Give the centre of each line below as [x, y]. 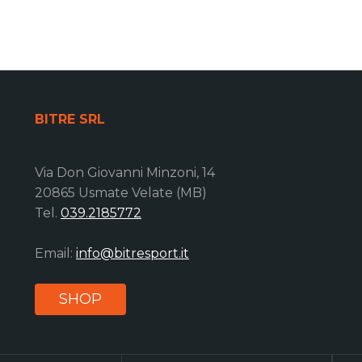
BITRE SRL [70, 120]
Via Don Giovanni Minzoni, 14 [125, 173]
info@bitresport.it [133, 254]
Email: [55, 254]
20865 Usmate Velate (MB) [121, 193]
